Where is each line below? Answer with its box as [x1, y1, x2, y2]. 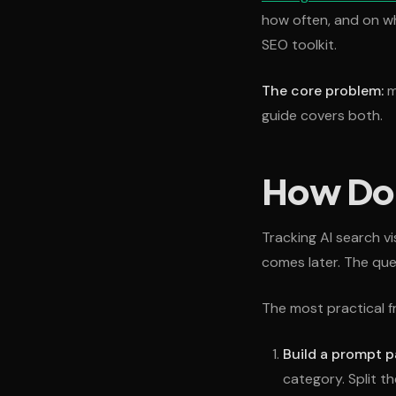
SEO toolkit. [262, 35, 337, 55]
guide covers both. [262, 106, 383, 126]
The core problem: [262, 81, 384, 101]
